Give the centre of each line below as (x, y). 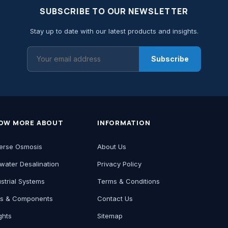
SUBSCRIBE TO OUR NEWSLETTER (114, 11)
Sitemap (110, 216)
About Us (112, 146)
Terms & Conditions (129, 181)
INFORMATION (124, 122)
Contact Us (115, 198)
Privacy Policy (119, 164)
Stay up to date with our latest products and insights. (114, 31)
